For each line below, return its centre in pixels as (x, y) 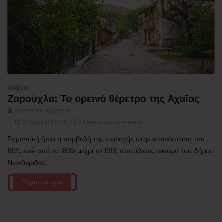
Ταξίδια (18, 87)
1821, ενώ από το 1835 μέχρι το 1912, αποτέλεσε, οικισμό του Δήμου (111, 150)
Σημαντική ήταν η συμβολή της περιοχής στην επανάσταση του (106, 139)
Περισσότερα (42, 182)
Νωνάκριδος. (27, 162)
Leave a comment (113, 122)
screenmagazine (42, 110)
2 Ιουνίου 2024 (45, 122)
